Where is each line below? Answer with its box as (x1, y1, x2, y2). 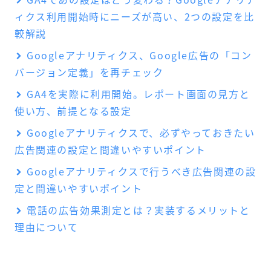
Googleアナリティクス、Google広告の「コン (27, 48, 252, 63)
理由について (15, 220, 79, 235)
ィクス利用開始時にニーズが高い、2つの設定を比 (15, 9, 255, 24)
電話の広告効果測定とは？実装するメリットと (27, 203, 250, 218)
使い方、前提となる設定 (15, 103, 132, 119)
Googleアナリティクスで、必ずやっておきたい (27, 125, 255, 140)
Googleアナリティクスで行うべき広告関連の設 (27, 164, 256, 179)
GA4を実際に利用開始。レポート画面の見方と (27, 87, 250, 102)
